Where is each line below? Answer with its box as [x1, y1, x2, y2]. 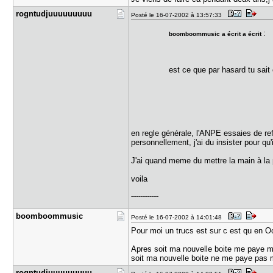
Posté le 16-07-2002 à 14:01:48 [131, 214, 226, 221]
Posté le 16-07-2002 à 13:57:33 [131, 12, 226, 18]
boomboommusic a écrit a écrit [168, 30, 263, 37]
